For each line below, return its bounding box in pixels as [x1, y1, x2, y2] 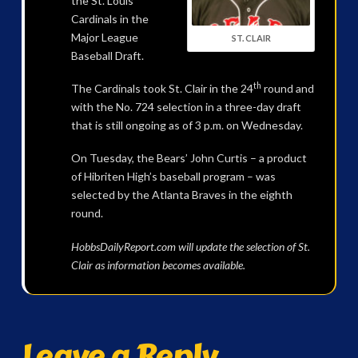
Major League [70, 30, 138, 44]
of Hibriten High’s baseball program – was [70, 169, 276, 184]
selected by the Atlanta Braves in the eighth [70, 188, 292, 202]
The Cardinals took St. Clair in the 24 [70, 81, 253, 95]
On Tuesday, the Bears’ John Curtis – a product [70, 151, 307, 165]
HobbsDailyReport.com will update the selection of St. [70, 239, 310, 253]
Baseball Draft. [70, 48, 144, 62]
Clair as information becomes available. [70, 257, 245, 272]
